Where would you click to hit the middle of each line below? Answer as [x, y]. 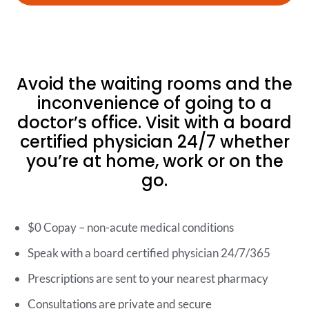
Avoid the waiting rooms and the [154, 84]
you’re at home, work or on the [154, 161]
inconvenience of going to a [154, 103]
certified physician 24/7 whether [154, 142]
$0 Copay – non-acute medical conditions [131, 228]
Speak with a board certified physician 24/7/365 [149, 253]
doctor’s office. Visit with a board [154, 123]
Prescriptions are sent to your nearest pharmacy [148, 279]
